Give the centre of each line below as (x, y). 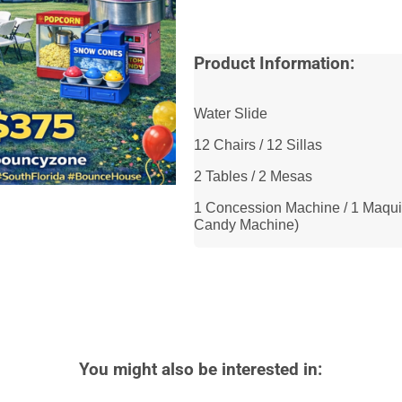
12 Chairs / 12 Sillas (258, 144)
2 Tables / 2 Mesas (253, 176)
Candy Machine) (246, 224)
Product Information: (274, 64)
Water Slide (230, 113)
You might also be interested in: (201, 369)
